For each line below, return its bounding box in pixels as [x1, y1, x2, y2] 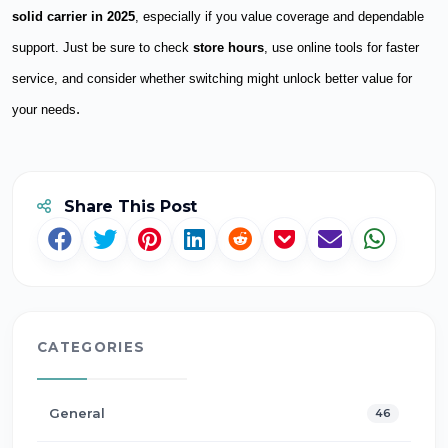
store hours [193, 39, 264, 55]
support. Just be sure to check [12, 39, 193, 55]
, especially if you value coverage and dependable [135, 8, 424, 24]
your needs [12, 101, 76, 117]
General [49, 404, 105, 421]
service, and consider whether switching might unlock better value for [12, 70, 412, 86]
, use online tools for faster [264, 39, 419, 55]
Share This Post [58, 196, 198, 216]
